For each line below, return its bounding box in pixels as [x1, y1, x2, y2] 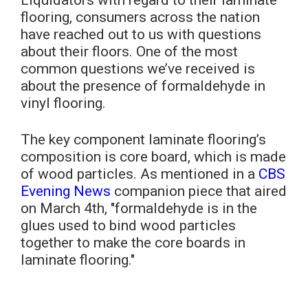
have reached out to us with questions [21, 25, 261, 43]
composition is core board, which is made [21, 148, 286, 165]
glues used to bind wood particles [21, 217, 236, 234]
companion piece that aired [111, 182, 287, 199]
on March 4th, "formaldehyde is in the [21, 199, 257, 217]
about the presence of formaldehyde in [21, 77, 265, 94]
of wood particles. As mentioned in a [21, 165, 258, 182]
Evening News [21, 182, 111, 199]
